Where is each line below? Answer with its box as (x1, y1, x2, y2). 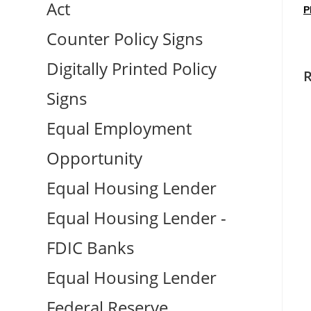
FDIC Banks (47, 236, 135, 260)
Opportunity (47, 146, 143, 170)
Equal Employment (47, 117, 192, 140)
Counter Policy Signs (47, 27, 203, 51)
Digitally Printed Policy (47, 57, 217, 81)
